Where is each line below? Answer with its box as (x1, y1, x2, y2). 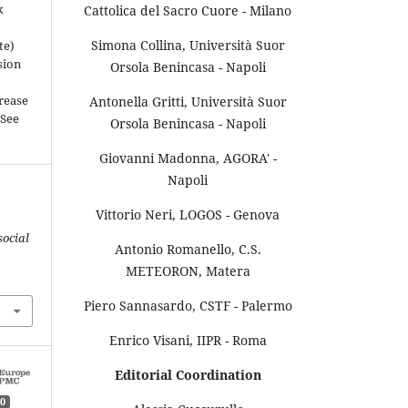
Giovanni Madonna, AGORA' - (98, 148, 277, 167)
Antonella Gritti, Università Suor (88, 92, 287, 110)
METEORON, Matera (125, 261, 250, 280)
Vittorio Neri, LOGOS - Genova (96, 205, 280, 223)
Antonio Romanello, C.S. (114, 240, 261, 258)
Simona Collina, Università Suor (90, 36, 285, 54)
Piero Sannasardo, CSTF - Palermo (83, 296, 292, 314)
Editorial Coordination (114, 365, 261, 383)
